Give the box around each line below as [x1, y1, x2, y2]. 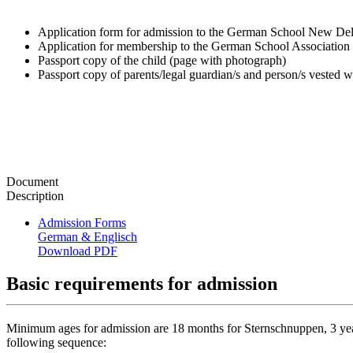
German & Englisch [38, 229, 137, 243]
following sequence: [6, 336, 110, 350]
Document [6, 174, 58, 188]
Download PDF [38, 243, 117, 258]
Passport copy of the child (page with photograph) [38, 53, 286, 67]
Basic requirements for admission [6, 273, 277, 295]
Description [6, 188, 64, 203]
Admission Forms [38, 215, 126, 229]
